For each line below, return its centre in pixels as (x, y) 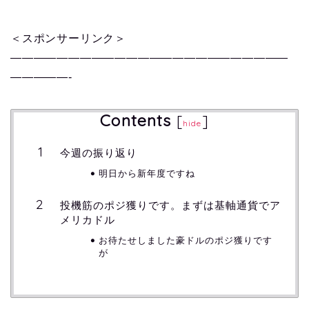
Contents (136, 121)
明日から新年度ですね (147, 173)
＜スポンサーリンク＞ (68, 39)
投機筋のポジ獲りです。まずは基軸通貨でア (170, 205)
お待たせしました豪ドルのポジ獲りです (185, 240)
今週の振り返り (99, 152)
